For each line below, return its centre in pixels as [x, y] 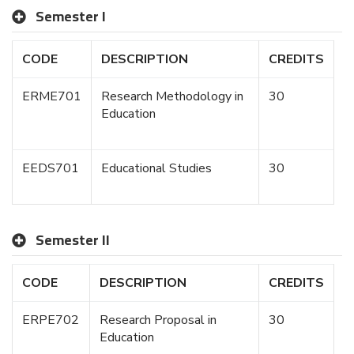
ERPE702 [51, 320]
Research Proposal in [158, 320]
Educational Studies [156, 168]
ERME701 [52, 96]
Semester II [73, 239]
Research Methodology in [172, 96]
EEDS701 [51, 168]
